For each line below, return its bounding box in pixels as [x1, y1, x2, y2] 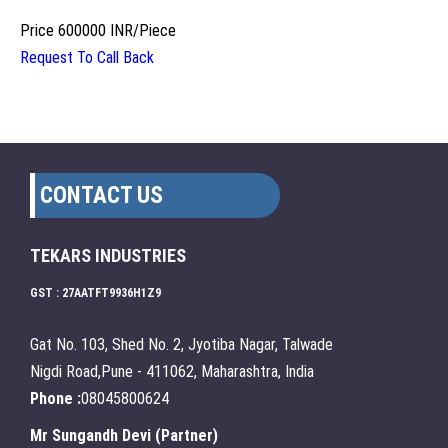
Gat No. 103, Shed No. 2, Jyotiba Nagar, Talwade [30, 335, 333, 355]
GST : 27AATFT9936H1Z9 [30, 286, 161, 301]
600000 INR [58, 21, 133, 41]
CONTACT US [40, 182, 163, 210]
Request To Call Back [20, 48, 154, 68]
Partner [161, 426, 213, 446]
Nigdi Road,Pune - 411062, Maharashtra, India [30, 362, 314, 382]
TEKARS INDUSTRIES [30, 245, 186, 267]
